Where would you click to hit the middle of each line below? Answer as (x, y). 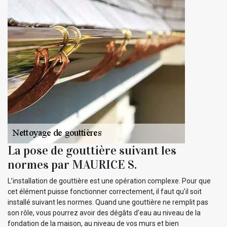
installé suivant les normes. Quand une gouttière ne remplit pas (108, 202)
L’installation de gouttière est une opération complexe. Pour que (109, 181)
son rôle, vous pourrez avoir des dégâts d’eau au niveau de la (104, 213)
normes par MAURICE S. (72, 165)
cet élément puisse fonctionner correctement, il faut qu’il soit (105, 192)
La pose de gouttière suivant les (92, 151)
